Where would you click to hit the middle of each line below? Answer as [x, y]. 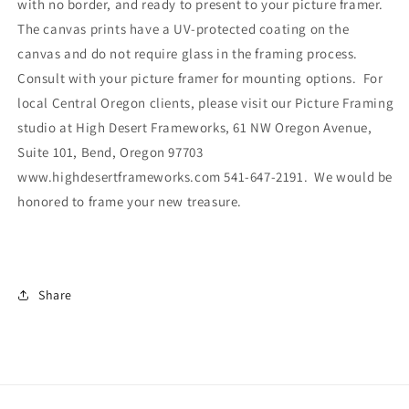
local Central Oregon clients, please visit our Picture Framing [206, 103]
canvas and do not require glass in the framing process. [188, 53]
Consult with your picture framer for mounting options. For [200, 78]
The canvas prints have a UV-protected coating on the [184, 29]
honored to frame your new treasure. [130, 201]
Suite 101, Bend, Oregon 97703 [110, 152]
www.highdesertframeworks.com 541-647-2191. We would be [205, 177]
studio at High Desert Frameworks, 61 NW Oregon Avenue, [195, 127]
